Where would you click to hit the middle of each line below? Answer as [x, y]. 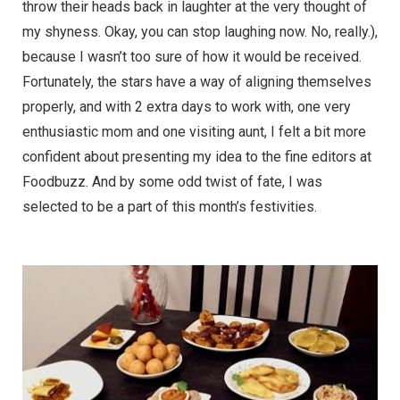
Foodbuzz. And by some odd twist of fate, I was [172, 181]
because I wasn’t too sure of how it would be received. [192, 56]
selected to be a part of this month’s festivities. [170, 206]
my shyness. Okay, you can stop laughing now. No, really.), [200, 31]
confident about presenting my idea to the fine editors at [197, 156]
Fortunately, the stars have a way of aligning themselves [197, 81]
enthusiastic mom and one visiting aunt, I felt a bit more [194, 131]
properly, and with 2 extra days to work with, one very [187, 106]
